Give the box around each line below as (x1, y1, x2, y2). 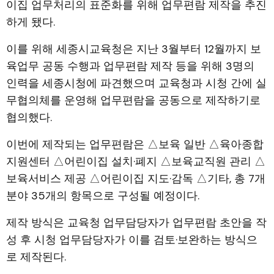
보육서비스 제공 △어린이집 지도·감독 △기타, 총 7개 (6, 171, 265, 186)
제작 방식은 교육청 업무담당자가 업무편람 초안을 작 (6, 215, 267, 230)
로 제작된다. (6, 250, 66, 264)
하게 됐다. (6, 15, 55, 29)
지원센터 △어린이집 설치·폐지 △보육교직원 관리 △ (6, 154, 265, 169)
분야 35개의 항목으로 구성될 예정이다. (6, 188, 199, 203)
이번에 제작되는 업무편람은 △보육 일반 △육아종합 (6, 137, 264, 152)
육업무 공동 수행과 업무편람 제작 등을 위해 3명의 (6, 59, 254, 73)
